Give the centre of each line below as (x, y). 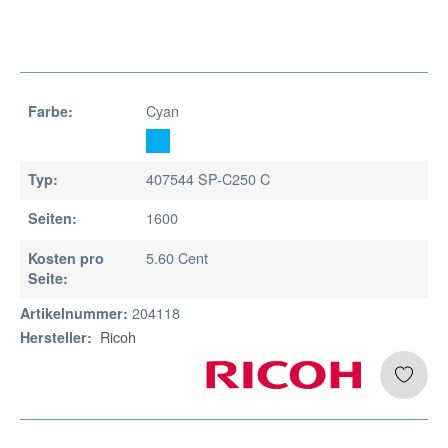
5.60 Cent (176, 257)
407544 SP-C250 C (207, 179)
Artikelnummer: (74, 312)
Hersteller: (56, 336)
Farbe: (50, 111)
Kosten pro (66, 257)
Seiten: (52, 218)
